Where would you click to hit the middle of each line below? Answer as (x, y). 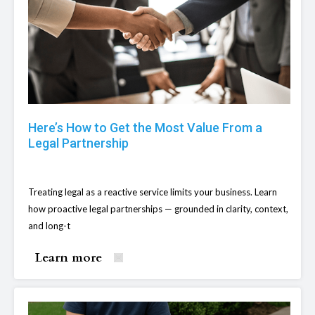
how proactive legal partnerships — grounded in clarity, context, (158, 209)
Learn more (69, 258)
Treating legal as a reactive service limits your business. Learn (153, 192)
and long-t (49, 226)
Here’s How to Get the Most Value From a (145, 128)
